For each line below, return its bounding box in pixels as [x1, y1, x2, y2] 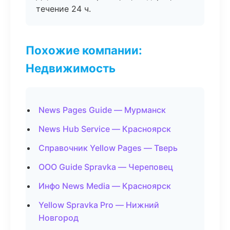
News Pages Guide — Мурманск [39, 105, 166, 115]
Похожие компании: [26, 43, 142, 57]
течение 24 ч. [36, 4, 91, 14]
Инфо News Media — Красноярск [39, 181, 171, 191]
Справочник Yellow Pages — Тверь [39, 143, 178, 153]
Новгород [39, 213, 79, 223]
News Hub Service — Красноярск [39, 124, 171, 134]
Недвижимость [26, 61, 116, 75]
